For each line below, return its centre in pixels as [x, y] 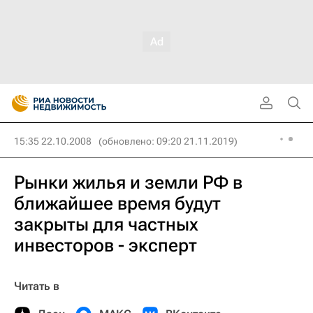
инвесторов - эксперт [105, 245]
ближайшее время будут [117, 203]
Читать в [37, 286]
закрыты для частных [106, 224]
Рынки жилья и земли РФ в [128, 182]
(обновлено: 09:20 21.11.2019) [168, 141]
